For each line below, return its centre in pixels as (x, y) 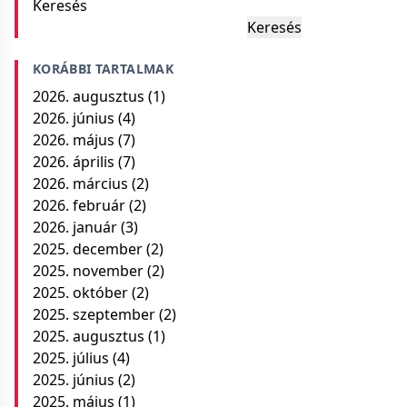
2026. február (79, 205)
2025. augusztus (89, 336)
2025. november (88, 271)
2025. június (74, 380)
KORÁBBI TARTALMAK (103, 69)
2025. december (88, 249)
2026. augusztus (89, 96)
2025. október (80, 293)
